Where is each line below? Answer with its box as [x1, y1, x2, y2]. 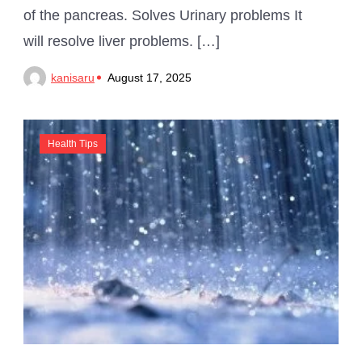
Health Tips [48, 137, 98, 149]
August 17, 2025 [107, 70, 192, 84]
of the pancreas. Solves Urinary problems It [23, 6, 302, 23]
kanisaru [51, 70, 95, 84]
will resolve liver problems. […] [23, 32, 220, 49]
